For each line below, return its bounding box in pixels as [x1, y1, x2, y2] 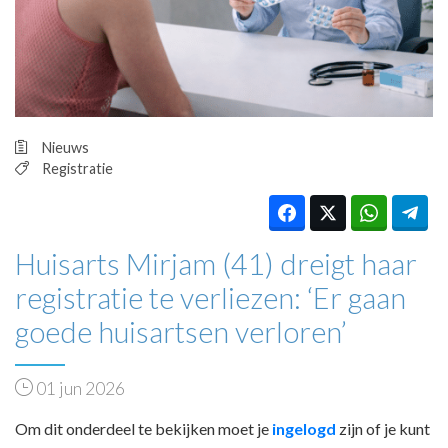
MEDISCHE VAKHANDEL [89, 102, 307, 125]
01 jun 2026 [33, 378, 125, 400]
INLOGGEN [89, 130, 188, 153]
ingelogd [272, 419, 336, 439]
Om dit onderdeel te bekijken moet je [15, 419, 272, 439]
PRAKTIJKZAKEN [111, 18, 268, 41]
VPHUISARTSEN [111, 74, 257, 97]
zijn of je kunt [336, 419, 430, 439]
